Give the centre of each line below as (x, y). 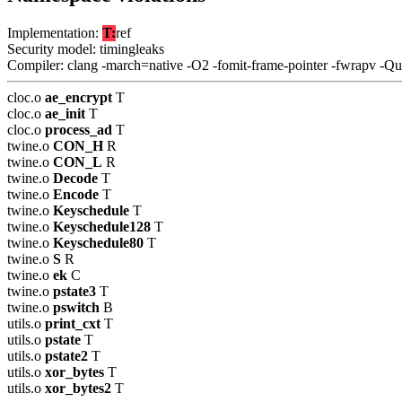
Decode (75, 179)
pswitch (76, 308)
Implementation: (55, 33)
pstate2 (66, 356)
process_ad (79, 130)
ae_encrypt (79, 98)
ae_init (65, 114)
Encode (76, 195)
